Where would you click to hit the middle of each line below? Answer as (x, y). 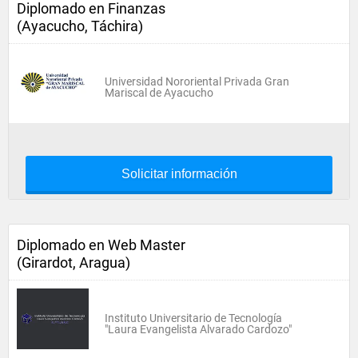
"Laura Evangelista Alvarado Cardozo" (198, 329)
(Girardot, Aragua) (74, 263)
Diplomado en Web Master (101, 245)
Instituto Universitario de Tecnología (193, 318)
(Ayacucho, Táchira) (80, 26)
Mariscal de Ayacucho (159, 93)
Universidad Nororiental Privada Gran (197, 82)
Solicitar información (179, 174)
